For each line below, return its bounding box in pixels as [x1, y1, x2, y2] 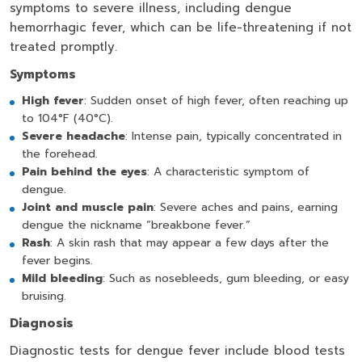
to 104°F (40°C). [22, 110, 113, 127]
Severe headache [22, 128, 125, 145]
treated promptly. [10, 38, 117, 56]
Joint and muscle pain [22, 199, 154, 216]
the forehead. [22, 145, 98, 162]
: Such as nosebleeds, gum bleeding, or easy [103, 270, 349, 287]
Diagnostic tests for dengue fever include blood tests [10, 342, 345, 360]
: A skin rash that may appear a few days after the [50, 234, 329, 251]
